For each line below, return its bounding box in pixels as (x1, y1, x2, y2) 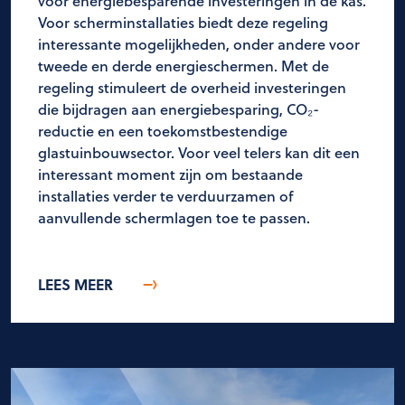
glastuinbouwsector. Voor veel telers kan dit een (38, 142, 360, 164)
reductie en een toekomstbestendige (38, 120, 287, 142)
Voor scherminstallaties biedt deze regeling (38, 12, 328, 33)
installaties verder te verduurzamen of (38, 185, 293, 207)
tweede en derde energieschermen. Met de (38, 55, 329, 77)
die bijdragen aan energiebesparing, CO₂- (38, 99, 319, 120)
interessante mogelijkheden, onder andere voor (38, 33, 360, 55)
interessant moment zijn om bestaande (38, 164, 303, 185)
